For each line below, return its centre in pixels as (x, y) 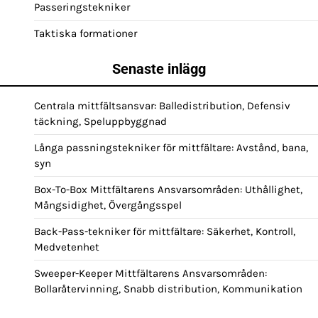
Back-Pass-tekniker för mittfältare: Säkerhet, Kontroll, (165, 231)
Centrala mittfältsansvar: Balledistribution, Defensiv (162, 105)
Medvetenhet (67, 247)
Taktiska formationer (86, 33)
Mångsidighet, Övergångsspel (108, 205)
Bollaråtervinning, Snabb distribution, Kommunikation (168, 289)
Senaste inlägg (159, 68)
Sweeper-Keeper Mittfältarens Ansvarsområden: (150, 273)
